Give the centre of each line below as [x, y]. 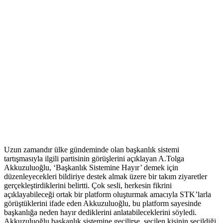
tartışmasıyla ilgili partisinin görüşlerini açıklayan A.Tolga [94, 159]
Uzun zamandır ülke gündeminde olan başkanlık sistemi [92, 150]
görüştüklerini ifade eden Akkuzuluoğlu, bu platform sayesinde [103, 204]
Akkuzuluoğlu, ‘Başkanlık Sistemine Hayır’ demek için [91, 168]
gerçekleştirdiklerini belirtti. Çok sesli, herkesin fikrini [88, 186]
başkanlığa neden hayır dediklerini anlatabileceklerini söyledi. [100, 213]
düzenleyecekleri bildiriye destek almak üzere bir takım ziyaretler [106, 177]
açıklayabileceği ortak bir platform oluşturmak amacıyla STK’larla [108, 195]
